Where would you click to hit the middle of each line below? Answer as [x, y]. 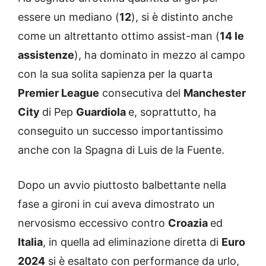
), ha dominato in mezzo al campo [160, 55]
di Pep [59, 112]
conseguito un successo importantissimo [121, 131]
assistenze [46, 55]
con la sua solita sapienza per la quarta [115, 74]
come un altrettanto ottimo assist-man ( [119, 36]
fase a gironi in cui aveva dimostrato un [116, 204]
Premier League [58, 93]
